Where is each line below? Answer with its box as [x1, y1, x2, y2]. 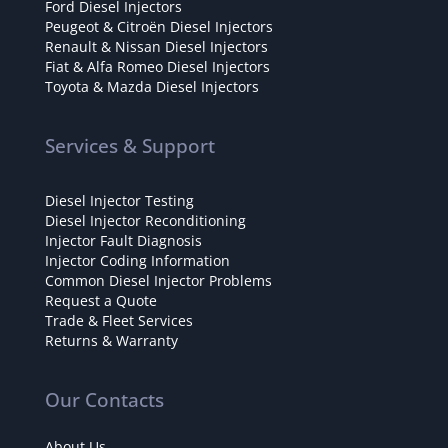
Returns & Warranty [45, 331, 178, 351]
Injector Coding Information [45, 251, 230, 271]
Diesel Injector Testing [45, 191, 194, 211]
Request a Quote [45, 291, 157, 311]
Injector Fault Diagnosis [45, 231, 202, 251]
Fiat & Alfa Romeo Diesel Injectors [45, 57, 270, 77]
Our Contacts [45, 387, 164, 414]
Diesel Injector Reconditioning [45, 211, 246, 231]
